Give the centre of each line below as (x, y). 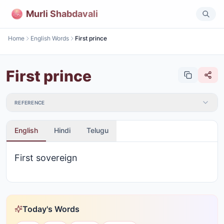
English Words (50, 38)
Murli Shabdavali (62, 13)
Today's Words (51, 209)
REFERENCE (30, 102)
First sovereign (46, 158)
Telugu (97, 130)
